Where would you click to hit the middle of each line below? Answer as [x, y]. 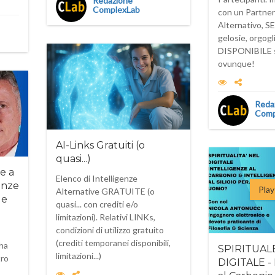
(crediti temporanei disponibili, [113, 243]
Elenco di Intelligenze [97, 178]
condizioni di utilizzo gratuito [110, 230]
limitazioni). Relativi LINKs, [106, 217]
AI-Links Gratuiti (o [100, 145]
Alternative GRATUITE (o [105, 191]
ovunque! [236, 64]
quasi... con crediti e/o [97, 204]
